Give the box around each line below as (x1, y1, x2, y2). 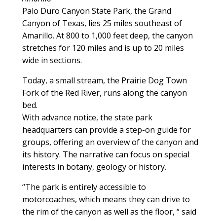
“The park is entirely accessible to (22, 181, 146, 192)
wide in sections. (22, 54, 82, 66)
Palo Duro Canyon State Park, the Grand (22, 5, 171, 16)
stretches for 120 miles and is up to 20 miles (22, 42, 184, 53)
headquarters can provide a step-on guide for (22, 124, 191, 135)
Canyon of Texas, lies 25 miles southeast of (22, 17, 182, 29)
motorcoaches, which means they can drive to (22, 193, 190, 205)
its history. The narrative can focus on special (22, 148, 189, 160)
